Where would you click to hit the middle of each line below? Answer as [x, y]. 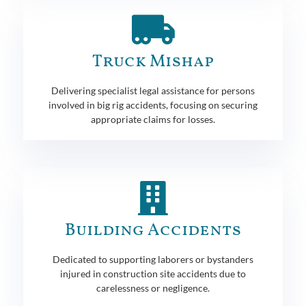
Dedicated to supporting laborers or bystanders [153, 259]
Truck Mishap [153, 61]
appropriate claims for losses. [153, 119]
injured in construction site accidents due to [153, 273]
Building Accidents [153, 230]
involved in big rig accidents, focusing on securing [153, 105]
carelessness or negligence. [153, 288]
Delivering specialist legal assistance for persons [153, 90]
